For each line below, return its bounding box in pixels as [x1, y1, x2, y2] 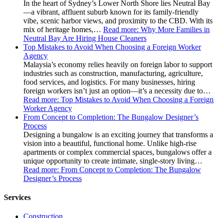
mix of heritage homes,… [23, 25, 103, 34]
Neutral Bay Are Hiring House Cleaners [23, 34, 146, 42]
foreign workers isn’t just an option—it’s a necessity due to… [23, 86, 211, 95]
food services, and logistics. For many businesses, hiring [23, 77, 195, 86]
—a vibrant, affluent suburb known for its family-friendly [23, 7, 199, 16]
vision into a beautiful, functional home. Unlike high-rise [23, 139, 197, 147]
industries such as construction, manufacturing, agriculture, [23, 69, 203, 77]
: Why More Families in [137, 25, 210, 34]
